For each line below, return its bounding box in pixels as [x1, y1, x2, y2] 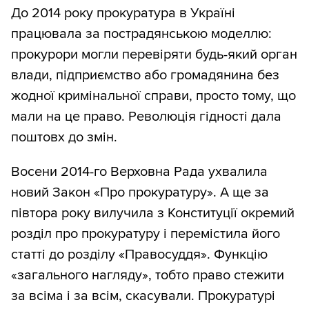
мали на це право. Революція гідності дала [11, 108, 281, 125]
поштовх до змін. [11, 128, 117, 146]
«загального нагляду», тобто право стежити [11, 266, 284, 283]
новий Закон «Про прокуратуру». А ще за [11, 183, 269, 201]
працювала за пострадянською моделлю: [11, 25, 272, 42]
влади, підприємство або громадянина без [11, 66, 279, 83]
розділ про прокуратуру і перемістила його [11, 225, 280, 242]
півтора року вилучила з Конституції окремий [11, 204, 295, 221]
